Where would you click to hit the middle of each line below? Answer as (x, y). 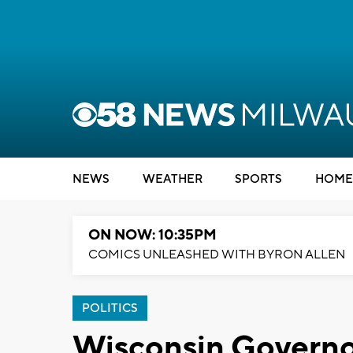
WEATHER (172, 179)
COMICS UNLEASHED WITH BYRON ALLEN (217, 255)
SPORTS (258, 179)
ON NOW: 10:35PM (152, 235)
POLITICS (110, 308)
